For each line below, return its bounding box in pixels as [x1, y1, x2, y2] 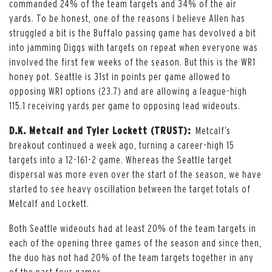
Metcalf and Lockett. [9, 197, 89, 209]
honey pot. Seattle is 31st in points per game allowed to [9, 70, 231, 82]
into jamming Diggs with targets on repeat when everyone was [9, 41, 258, 53]
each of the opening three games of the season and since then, [9, 237, 262, 248]
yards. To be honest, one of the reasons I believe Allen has [9, 12, 245, 24]
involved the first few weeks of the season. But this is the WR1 [9, 56, 256, 67]
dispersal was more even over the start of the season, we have [9, 168, 262, 180]
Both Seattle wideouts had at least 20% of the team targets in [9, 222, 256, 234]
